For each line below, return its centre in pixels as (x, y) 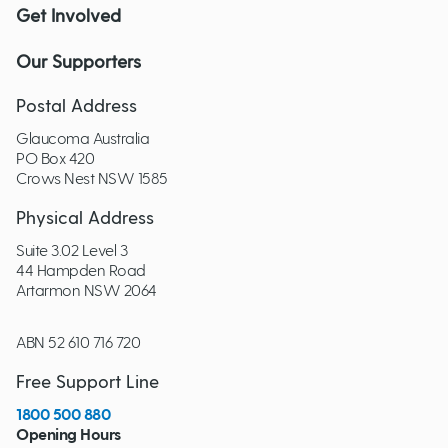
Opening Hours (68, 435)
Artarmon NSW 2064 (87, 291)
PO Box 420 (55, 159)
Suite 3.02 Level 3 (72, 251)
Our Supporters (78, 63)
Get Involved (68, 17)
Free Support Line (87, 383)
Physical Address (85, 219)
